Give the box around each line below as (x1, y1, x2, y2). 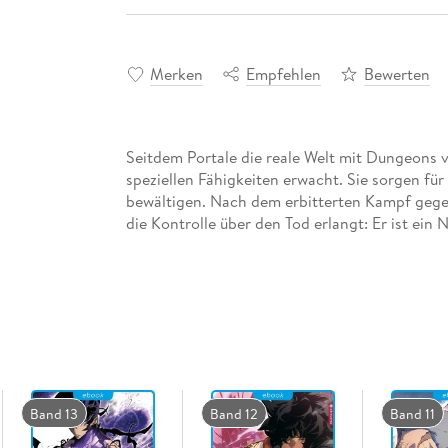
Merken (149, 62, 203, 85)
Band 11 (389, 403, 435, 424)
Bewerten (363, 62, 430, 85)
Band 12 (209, 403, 258, 424)
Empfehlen (245, 62, 321, 85)
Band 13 (29, 403, 78, 424)
